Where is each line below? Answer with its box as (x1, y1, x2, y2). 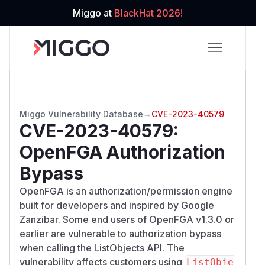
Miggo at (73, 7, 114, 19)
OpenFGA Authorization (20, 141, 225, 163)
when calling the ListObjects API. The (20, 241, 185, 254)
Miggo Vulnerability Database (20, 108, 143, 119)
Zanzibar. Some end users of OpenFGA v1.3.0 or (20, 213, 234, 225)
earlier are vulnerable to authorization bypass (20, 227, 221, 240)
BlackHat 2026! (114, 7, 183, 19)
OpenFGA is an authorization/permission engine (20, 185, 232, 197)
